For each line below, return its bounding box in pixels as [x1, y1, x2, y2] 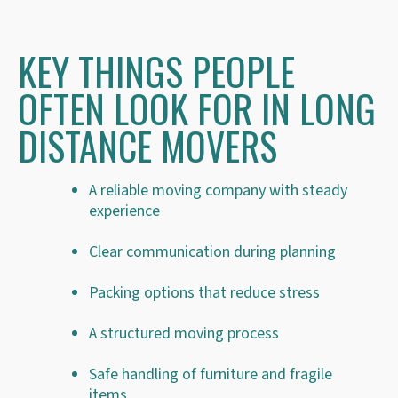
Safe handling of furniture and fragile [89, 362, 332, 386]
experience [89, 199, 160, 222]
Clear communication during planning [89, 240, 336, 263]
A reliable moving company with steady [89, 179, 347, 202]
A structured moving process [89, 322, 279, 345]
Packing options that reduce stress [89, 281, 320, 304]
